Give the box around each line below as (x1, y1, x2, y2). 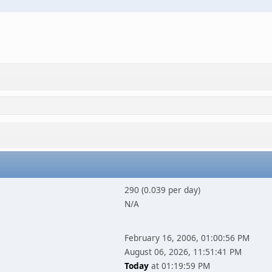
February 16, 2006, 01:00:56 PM (124, 232, 250, 243)
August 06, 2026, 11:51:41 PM (124, 246, 242, 257)
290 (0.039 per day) (124, 184, 200, 195)
